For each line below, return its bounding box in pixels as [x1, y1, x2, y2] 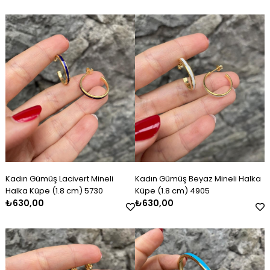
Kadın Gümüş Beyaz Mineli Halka [135, 173, 261, 185]
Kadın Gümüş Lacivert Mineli [5, 173, 113, 185]
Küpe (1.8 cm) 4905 [135, 185, 210, 197]
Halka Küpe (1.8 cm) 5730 [5, 185, 103, 197]
